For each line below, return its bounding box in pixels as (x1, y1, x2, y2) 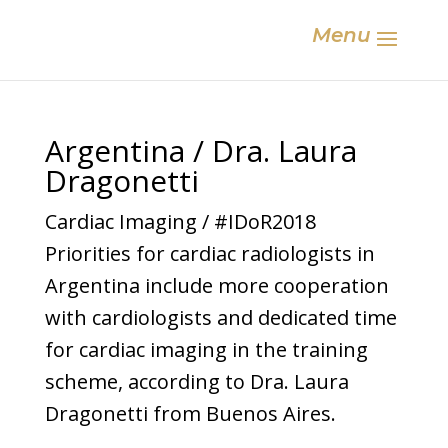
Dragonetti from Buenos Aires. (44, 400, 336, 427)
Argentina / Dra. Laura (44, 130, 357, 171)
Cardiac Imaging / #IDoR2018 (44, 208, 316, 235)
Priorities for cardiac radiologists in (44, 240, 375, 267)
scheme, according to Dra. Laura (44, 368, 349, 395)
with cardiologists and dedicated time (44, 304, 397, 331)
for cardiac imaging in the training (44, 336, 368, 363)
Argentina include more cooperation (44, 272, 389, 299)
